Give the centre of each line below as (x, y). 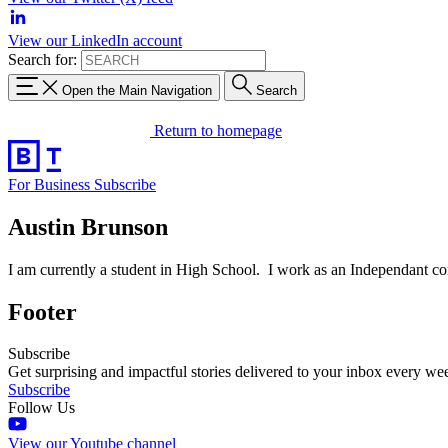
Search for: (42, 59)
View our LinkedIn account (95, 40)
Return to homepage (218, 130)
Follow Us (41, 408)
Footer (42, 311)
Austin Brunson (88, 226)
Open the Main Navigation (137, 90)
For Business (51, 184)
